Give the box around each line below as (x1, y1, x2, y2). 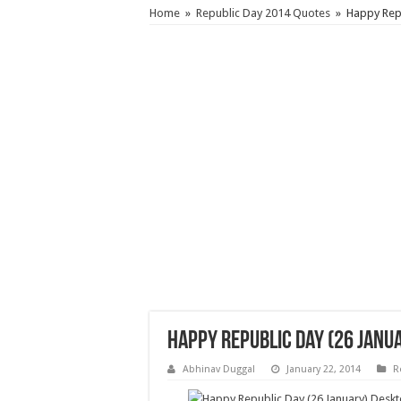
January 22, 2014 (286, 363, 361, 375)
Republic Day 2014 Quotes (196, 6, 330, 20)
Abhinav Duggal (183, 363, 255, 375)
